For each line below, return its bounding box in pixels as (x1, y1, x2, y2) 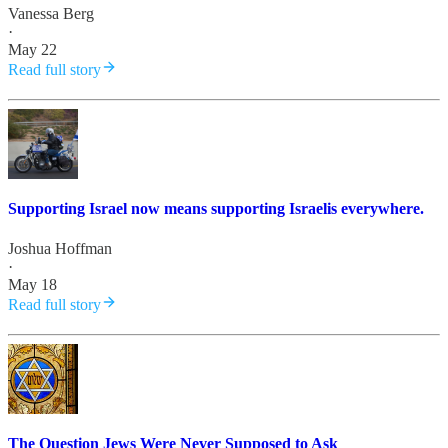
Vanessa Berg (8, 5, 94, 23)
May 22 (8, 41, 57, 59)
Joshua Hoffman (8, 239, 112, 257)
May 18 (8, 275, 57, 293)
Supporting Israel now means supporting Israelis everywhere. (8, 200, 424, 218)
